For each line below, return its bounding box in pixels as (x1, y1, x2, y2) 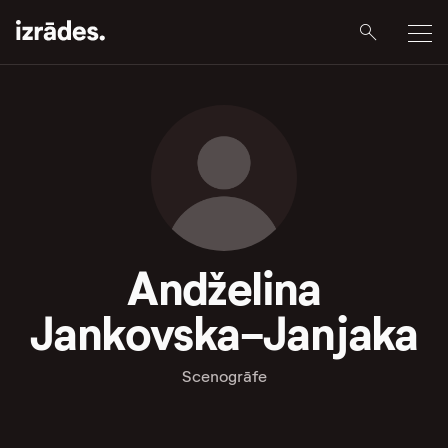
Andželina (127, 260, 321, 318)
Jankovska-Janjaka (30, 305, 418, 363)
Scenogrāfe (181, 367, 267, 386)
